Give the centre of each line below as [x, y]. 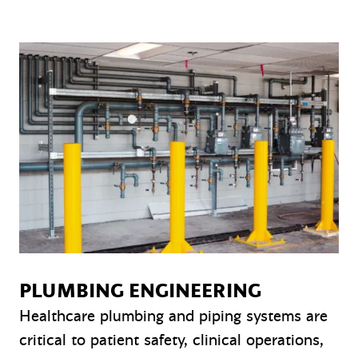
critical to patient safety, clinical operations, [171, 340]
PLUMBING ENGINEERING [140, 291]
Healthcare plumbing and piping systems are [173, 316]
